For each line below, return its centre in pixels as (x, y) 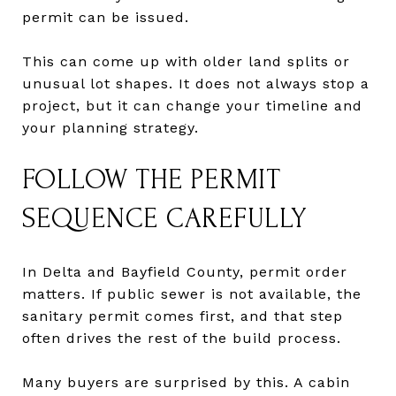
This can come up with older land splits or (186, 61)
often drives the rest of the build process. (182, 338)
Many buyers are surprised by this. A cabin (186, 382)
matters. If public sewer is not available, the (192, 293)
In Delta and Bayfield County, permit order (185, 271)
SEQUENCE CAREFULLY (164, 218)
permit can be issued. (106, 17)
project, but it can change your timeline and (192, 105)
